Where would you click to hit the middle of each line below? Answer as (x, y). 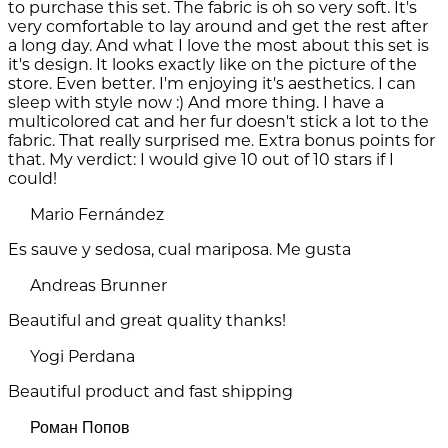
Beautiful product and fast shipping (150, 392)
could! (32, 179)
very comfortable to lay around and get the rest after (218, 27)
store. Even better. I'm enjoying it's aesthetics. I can (212, 84)
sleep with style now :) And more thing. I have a (196, 103)
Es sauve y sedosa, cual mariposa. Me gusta (179, 250)
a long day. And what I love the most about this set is (218, 46)
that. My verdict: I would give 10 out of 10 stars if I (201, 160)
